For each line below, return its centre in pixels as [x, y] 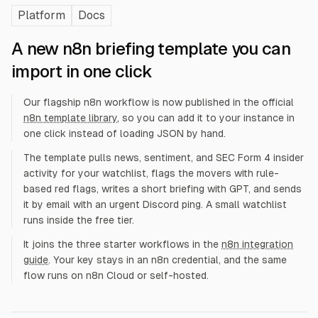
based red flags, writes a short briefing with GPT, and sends [163, 189]
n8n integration [257, 244]
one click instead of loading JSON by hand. [125, 133]
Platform [42, 15]
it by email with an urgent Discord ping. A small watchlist [155, 204]
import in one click [82, 71]
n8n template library [70, 118]
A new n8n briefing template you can [151, 49]
